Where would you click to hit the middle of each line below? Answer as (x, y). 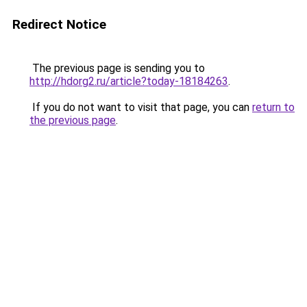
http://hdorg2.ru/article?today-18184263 (129, 81)
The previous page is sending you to (117, 68)
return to (273, 107)
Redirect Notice (59, 24)
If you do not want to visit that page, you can (141, 107)
